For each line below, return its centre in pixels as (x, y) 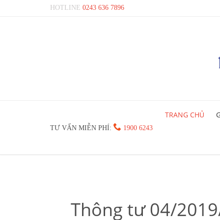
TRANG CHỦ (184, 114)
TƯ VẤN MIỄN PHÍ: (82, 128)
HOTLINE (66, 8)
